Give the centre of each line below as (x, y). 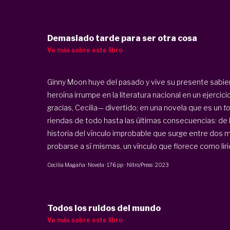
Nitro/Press (139, 165)
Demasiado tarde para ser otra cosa (122, 38)
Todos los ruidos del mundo (104, 208)
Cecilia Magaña (66, 165)
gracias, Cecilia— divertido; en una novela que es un (135, 107)
